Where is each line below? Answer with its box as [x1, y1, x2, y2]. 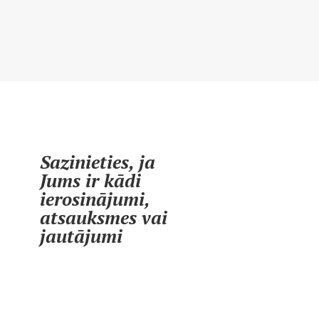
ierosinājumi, [40, 187, 150, 211]
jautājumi [40, 224, 123, 248]
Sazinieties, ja [40, 150, 156, 174]
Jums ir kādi [40, 168, 142, 192]
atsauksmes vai [40, 205, 168, 229]
